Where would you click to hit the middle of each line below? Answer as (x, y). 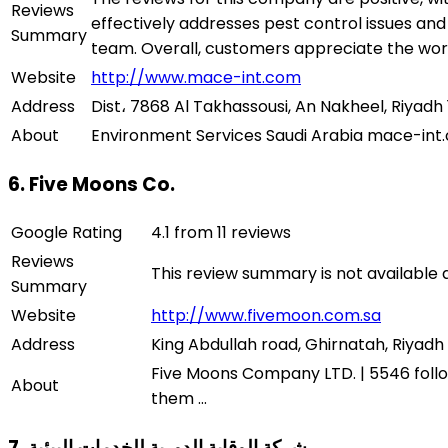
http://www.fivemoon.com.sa (266, 316)
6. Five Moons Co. (91, 184)
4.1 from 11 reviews (221, 233)
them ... (179, 399)
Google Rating (66, 233)
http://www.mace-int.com (196, 77)
